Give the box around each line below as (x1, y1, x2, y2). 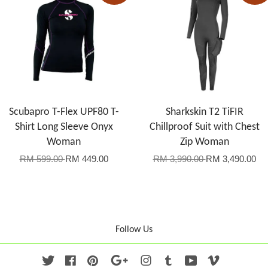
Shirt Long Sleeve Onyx (14, 121, 113, 133)
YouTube (198, 255, 232, 266)
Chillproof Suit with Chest (149, 121, 260, 133)
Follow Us (115, 225, 153, 235)
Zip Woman (179, 136, 229, 148)
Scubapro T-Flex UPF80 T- (8, 106, 119, 118)
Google (130, 255, 159, 266)
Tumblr (175, 255, 202, 266)
